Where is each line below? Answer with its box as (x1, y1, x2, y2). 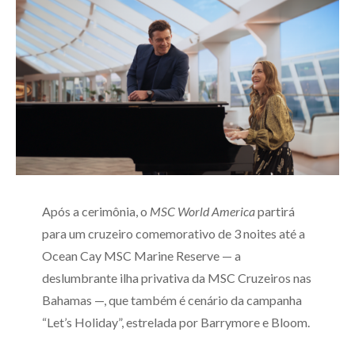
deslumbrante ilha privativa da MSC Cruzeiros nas (41, 270, 311, 286)
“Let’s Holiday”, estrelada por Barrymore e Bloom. (41, 315, 310, 330)
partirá (254, 204, 295, 219)
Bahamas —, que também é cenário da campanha (41, 292, 302, 308)
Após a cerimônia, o (41, 204, 150, 219)
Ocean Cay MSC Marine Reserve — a (41, 248, 241, 264)
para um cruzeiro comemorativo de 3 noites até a (41, 226, 305, 242)
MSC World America (149, 204, 255, 219)
